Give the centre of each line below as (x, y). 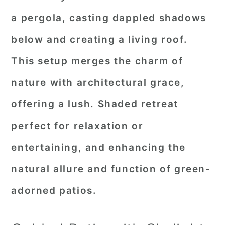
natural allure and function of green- (111, 169)
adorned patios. (54, 191)
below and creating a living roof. (99, 39)
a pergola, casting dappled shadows (109, 18)
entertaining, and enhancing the (98, 147)
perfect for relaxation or (77, 126)
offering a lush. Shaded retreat (95, 104)
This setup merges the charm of (97, 61)
